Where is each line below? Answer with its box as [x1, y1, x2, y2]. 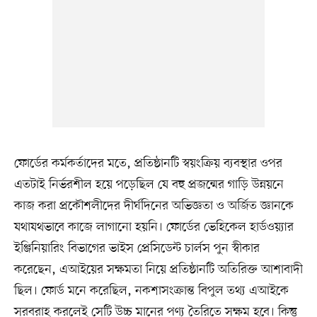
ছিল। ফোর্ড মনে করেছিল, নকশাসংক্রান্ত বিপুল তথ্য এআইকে [13, 282, 289, 299]
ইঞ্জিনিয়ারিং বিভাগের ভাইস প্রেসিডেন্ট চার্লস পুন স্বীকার [13, 239, 260, 257]
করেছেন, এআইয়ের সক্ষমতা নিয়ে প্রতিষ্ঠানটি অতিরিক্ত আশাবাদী [13, 260, 303, 278]
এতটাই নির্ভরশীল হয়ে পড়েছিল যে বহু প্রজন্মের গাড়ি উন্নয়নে [13, 175, 284, 193]
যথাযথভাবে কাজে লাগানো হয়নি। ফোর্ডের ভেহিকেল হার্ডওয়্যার [13, 218, 294, 236]
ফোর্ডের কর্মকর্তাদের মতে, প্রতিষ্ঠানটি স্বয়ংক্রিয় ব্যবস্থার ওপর [13, 154, 282, 172]
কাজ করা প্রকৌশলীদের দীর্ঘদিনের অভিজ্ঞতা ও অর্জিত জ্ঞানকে [13, 197, 294, 214]
